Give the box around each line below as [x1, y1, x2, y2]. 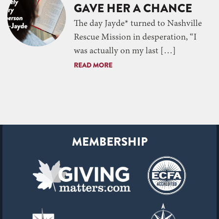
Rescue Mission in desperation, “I [74, 32, 197, 43]
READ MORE [74, 60, 112, 70]
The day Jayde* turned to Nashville [74, 19, 202, 29]
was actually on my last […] [74, 46, 176, 56]
